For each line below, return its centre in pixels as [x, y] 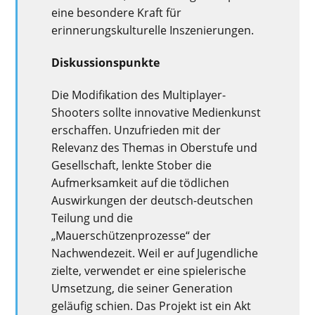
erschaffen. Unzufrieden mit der [136, 130]
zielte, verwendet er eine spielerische [149, 271]
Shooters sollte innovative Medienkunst [156, 113]
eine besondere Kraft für [117, 12]
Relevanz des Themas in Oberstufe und [155, 148]
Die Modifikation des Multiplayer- [139, 95]
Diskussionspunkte [106, 63]
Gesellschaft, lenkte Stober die [132, 166]
